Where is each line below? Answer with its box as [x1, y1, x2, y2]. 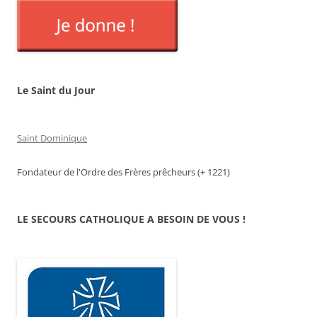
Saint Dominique [17, 132, 87, 145]
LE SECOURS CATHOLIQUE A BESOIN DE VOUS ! [17, 212, 246, 226]
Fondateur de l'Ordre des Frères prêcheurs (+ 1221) [17, 166, 230, 179]
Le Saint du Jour [17, 83, 95, 98]
